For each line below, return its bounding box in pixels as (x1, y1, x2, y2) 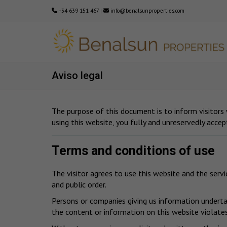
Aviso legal (52, 69, 103, 82)
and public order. (52, 179, 106, 190)
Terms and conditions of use (52, 143, 215, 159)
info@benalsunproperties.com (109, 7, 184, 14)
